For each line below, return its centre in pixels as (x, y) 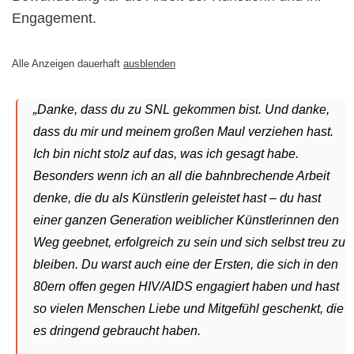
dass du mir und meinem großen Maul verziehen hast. (183, 131)
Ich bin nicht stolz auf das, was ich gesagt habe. (166, 153)
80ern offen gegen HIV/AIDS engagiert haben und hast (186, 286)
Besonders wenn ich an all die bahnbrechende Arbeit (181, 175)
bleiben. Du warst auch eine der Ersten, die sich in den (186, 264)
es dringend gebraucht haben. (117, 330)
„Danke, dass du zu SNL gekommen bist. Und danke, (181, 109)
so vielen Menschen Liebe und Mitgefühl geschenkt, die (188, 308)
